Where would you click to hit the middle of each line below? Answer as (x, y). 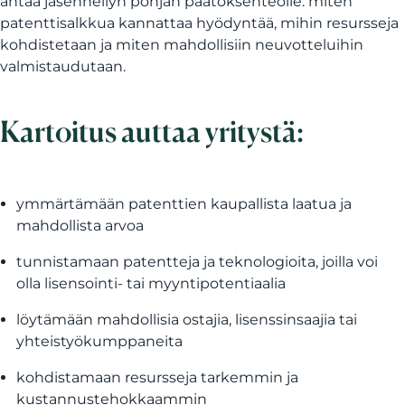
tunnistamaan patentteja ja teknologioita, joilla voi (197, 262)
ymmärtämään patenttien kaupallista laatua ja (184, 204)
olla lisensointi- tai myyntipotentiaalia (151, 283)
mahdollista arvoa (80, 226)
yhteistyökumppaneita (99, 341)
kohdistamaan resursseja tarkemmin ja (157, 377)
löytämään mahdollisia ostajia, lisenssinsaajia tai (187, 320)
